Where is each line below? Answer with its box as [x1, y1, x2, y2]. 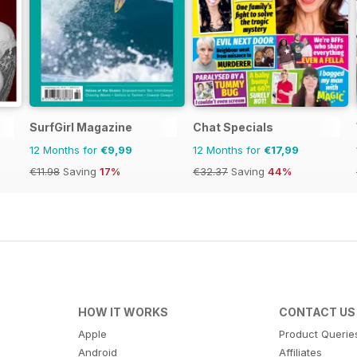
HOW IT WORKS [77, 304, 168, 319]
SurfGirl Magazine [29, 120, 132, 134]
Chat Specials [193, 120, 273, 134]
